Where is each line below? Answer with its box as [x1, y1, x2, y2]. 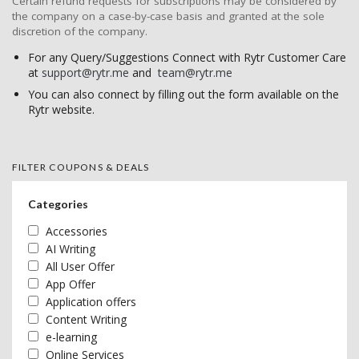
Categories [28, 197, 88, 212]
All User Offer [46, 259, 115, 275]
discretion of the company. [12, 23, 147, 38]
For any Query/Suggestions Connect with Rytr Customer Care [28, 50, 346, 66]
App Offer [46, 276, 95, 292]
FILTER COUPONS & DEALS [12, 161, 150, 174]
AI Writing [46, 241, 95, 257]
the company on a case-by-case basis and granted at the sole [12, 8, 325, 23]
